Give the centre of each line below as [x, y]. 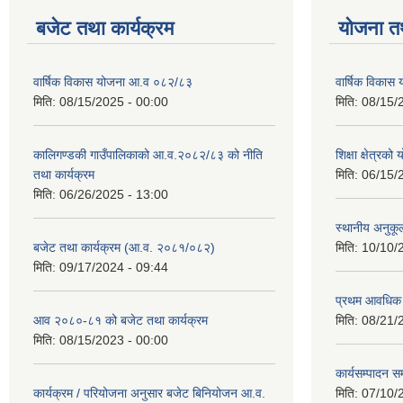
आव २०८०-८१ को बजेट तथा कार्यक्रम [121, 321]
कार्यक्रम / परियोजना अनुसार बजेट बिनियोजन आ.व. [149, 394]
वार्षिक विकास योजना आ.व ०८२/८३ [113, 82]
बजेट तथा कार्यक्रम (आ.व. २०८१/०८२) [124, 248]
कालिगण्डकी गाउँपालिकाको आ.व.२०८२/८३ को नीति [148, 155]
